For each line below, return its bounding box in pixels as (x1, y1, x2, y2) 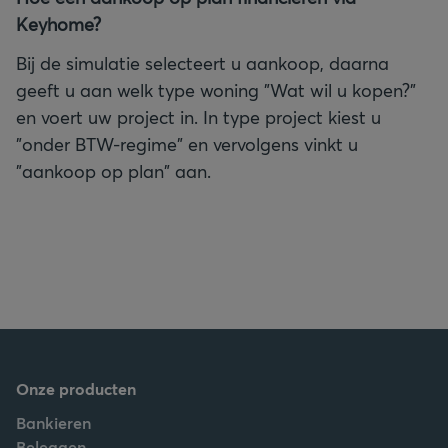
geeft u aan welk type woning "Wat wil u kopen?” (16, 78, 416, 102)
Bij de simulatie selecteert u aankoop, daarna (16, 51, 389, 75)
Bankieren (16, 412, 91, 433)
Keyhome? (16, 12, 101, 36)
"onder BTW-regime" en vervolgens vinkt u (16, 132, 358, 156)
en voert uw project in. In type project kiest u (16, 105, 381, 129)
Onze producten (16, 378, 136, 399)
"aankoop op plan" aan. (16, 159, 211, 183)
